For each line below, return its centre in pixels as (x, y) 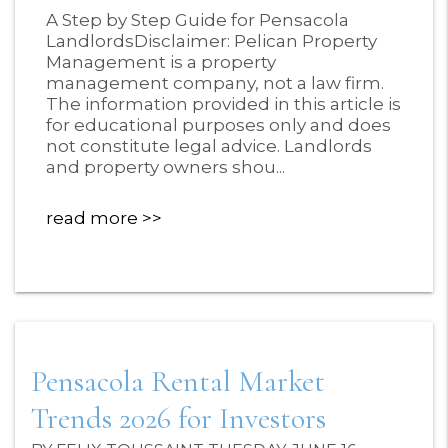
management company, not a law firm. (215, 82)
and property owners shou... (165, 166)
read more (92, 217)
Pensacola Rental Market (178, 381)
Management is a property (161, 61)
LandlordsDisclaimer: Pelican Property (211, 40)
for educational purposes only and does (218, 124)
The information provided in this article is (223, 103)
